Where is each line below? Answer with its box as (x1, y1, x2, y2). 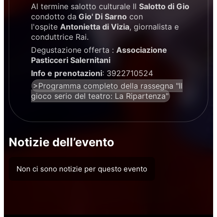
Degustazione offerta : (31, 45, 116, 55)
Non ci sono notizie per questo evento (16, 164, 147, 174)
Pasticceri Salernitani (31, 55, 110, 65)
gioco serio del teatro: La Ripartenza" (31, 91, 169, 101)
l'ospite (31, 22, 60, 32)
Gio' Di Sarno (77, 12, 127, 22)
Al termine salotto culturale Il (31, 1, 139, 12)
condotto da (31, 12, 77, 22)
